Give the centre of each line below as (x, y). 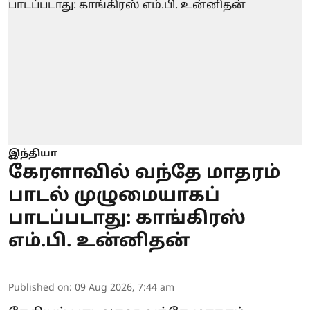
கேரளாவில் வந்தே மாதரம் (144, 173)
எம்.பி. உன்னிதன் (99, 242)
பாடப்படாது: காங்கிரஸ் (127, 219)
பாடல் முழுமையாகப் (114, 196)
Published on (39, 288)
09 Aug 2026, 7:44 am (125, 288)
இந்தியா (33, 154)
